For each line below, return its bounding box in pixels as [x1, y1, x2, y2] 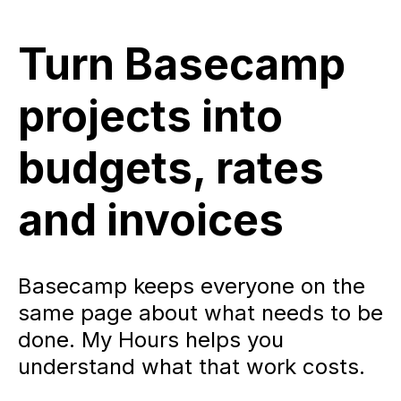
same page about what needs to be [18, 299, 383, 326]
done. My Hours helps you [18, 326, 284, 353]
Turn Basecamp [18, 37, 346, 90]
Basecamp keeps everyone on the [18, 272, 365, 299]
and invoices [18, 192, 284, 246]
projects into [18, 89, 283, 142]
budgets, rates [18, 141, 324, 194]
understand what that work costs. [18, 353, 365, 380]
